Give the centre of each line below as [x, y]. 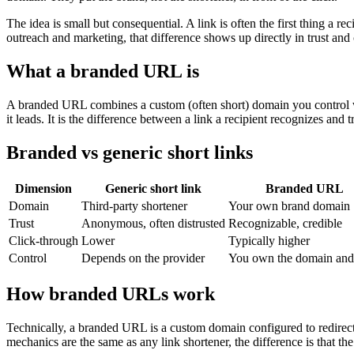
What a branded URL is [103, 72]
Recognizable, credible [285, 223]
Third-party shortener [134, 205]
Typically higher [269, 240]
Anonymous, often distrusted [153, 223]
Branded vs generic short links [130, 152]
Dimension [43, 188]
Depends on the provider [143, 258]
